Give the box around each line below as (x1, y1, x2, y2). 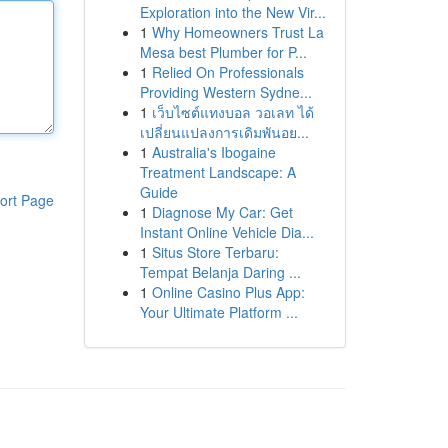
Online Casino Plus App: (151, 282, 305, 302)
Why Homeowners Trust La (151, 22, 324, 42)
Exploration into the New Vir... (139, 2, 326, 22)
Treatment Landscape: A (139, 162, 296, 182)
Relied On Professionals (151, 62, 304, 82)
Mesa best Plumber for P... (139, 42, 307, 62)
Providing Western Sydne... (139, 82, 312, 102)
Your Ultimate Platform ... (139, 302, 298, 322)
